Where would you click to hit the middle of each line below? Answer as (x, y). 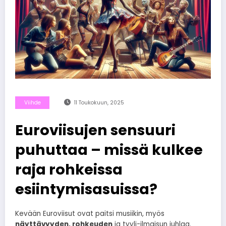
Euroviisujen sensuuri (95, 130)
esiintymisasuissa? (86, 189)
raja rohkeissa (69, 169)
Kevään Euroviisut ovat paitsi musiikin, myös (90, 213)
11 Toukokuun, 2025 (99, 102)
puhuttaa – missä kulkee (109, 150)
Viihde (32, 102)
